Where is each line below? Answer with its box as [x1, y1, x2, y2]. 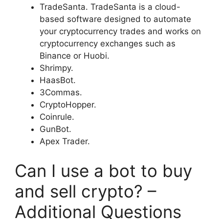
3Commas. [40, 88, 82, 98]
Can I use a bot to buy [15, 160, 192, 181]
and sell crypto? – [15, 180, 156, 201]
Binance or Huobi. [40, 51, 109, 61]
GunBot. [40, 124, 71, 134]
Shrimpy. [40, 63, 73, 73]
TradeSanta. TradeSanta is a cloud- [40, 2, 180, 12]
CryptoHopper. [40, 100, 96, 110]
